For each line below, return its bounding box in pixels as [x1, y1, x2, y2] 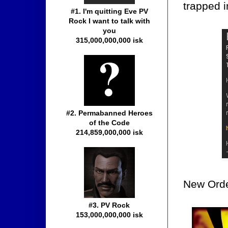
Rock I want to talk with [69, 17, 150, 25]
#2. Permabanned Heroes [66, 109, 153, 118]
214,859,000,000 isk [76, 128, 143, 137]
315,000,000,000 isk [76, 36, 143, 45]
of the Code [89, 119, 130, 127]
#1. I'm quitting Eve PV [71, 7, 148, 16]
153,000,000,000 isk [76, 211, 143, 219]
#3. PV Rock [89, 201, 130, 210]
